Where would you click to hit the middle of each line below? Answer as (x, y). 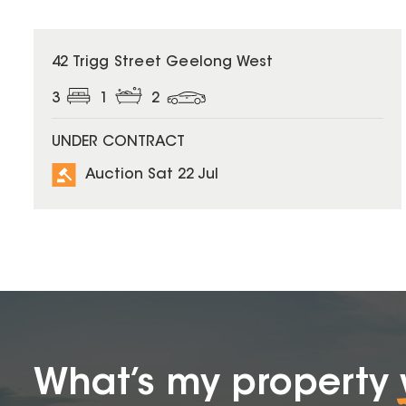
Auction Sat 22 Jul (152, 175)
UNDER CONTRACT (118, 142)
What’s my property (217, 385)
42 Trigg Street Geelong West (163, 62)
